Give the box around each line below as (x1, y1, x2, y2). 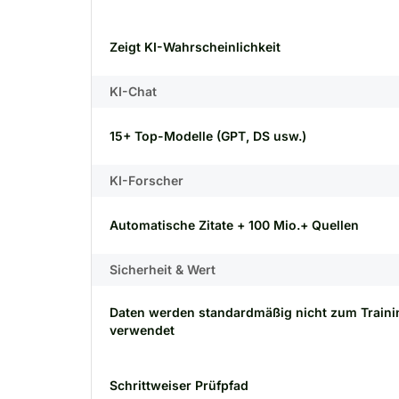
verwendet (110, 322, 175, 338)
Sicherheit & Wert (110, 262, 216, 277)
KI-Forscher (110, 173, 183, 188)
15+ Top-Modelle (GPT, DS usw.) (110, 128, 306, 143)
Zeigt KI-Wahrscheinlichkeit (110, 39, 281, 54)
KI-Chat (110, 84, 157, 99)
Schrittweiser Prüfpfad (110, 378, 248, 393)
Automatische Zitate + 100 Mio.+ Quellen (110, 217, 359, 232)
